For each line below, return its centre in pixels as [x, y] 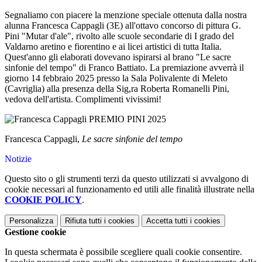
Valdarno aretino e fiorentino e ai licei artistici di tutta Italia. [113, 47]
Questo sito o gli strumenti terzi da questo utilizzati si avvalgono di [127, 179]
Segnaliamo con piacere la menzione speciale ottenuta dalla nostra [126, 15]
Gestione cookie [35, 232]
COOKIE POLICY [43, 200]
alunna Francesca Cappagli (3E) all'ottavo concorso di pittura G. [123, 26]
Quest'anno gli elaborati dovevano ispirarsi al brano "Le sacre [118, 57]
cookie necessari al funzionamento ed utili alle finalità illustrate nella [130, 189]
